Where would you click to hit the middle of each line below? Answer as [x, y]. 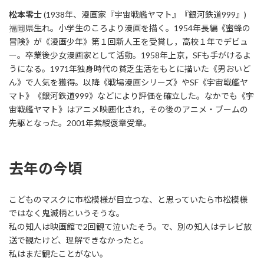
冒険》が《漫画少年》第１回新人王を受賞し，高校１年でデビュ [128, 41]
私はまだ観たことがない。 [58, 254]
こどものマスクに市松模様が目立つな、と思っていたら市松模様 [128, 200]
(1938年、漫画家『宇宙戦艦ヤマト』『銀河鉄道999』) [144, 14]
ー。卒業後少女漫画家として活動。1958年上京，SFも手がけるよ [130, 55]
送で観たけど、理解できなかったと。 [79, 240]
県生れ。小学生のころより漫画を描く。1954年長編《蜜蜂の [138, 28]
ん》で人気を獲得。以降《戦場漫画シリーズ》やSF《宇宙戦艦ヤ [128, 82]
